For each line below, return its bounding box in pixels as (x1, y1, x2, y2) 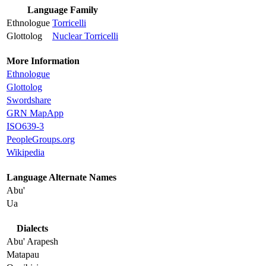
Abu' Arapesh (7, 236, 58, 247)
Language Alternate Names (7, 172, 116, 183)
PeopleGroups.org (7, 134, 75, 145)
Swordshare (7, 95, 51, 106)
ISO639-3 (7, 121, 44, 132)
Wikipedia (7, 147, 45, 158)
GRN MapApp (7, 108, 64, 119)
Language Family (27, 5, 98, 15)
